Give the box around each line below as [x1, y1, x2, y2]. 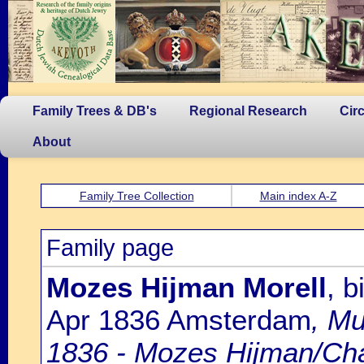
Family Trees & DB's [32, 104, 157, 118]
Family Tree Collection [79, 189, 194, 202]
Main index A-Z [259, 189, 337, 202]
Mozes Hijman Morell [46, 271, 327, 303]
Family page [46, 235, 174, 261]
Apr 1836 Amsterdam [46, 304, 311, 336]
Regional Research [189, 104, 307, 118]
